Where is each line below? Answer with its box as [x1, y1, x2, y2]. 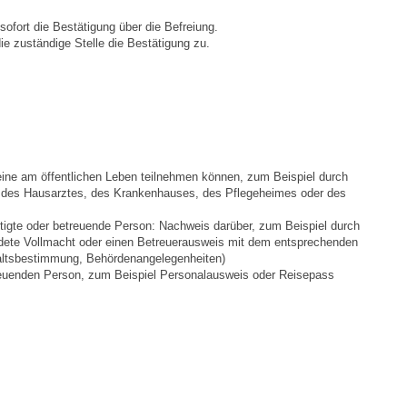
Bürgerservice [76, 134, 157, 150]
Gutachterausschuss [76, 319, 195, 334]
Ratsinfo [83, 273, 131, 288]
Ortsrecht [83, 42, 137, 57]
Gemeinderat [76, 180, 153, 195]
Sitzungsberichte [83, 226, 179, 242]
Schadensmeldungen [83, 88, 205, 104]
